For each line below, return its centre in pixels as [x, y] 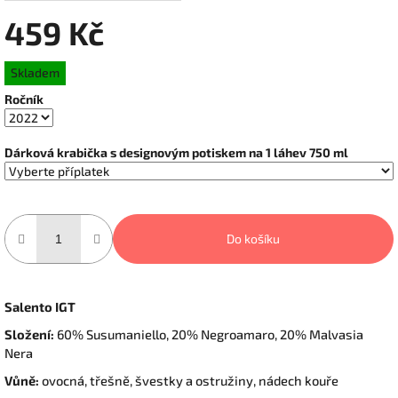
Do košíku [253, 239]
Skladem [35, 73]
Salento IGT [40, 307]
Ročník [24, 99]
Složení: [31, 334]
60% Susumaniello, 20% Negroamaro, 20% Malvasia [210, 334]
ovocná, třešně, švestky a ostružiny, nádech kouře [189, 381]
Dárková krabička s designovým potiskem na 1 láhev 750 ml [176, 153]
